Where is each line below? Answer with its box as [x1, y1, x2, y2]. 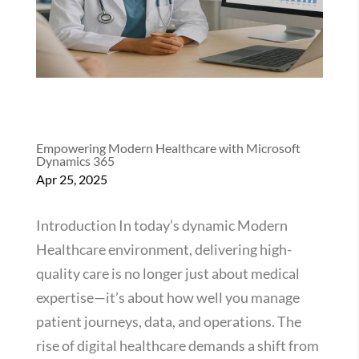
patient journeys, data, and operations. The [35, 312, 301, 330]
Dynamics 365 [35, 152, 115, 168]
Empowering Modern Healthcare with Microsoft [35, 139, 301, 155]
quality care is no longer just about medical [35, 264, 300, 282]
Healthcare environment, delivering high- [35, 240, 292, 258]
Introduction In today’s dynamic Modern [35, 216, 288, 234]
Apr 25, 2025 [35, 171, 107, 187]
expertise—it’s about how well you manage [35, 288, 300, 306]
